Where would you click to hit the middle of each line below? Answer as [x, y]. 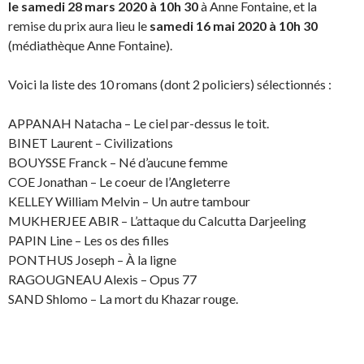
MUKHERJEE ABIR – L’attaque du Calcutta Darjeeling [157, 220]
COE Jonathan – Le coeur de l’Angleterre [119, 181]
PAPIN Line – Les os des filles [89, 240]
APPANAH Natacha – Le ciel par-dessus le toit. [139, 123]
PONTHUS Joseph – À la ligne [92, 259]
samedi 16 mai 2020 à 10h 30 [234, 25]
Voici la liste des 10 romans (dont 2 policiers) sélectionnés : [170, 84]
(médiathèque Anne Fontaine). [90, 45]
